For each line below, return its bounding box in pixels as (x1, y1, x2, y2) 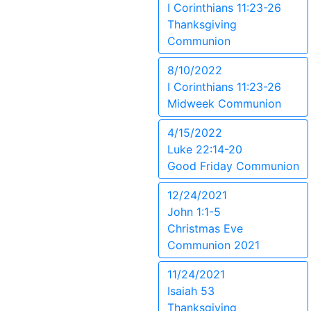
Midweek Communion (167, 96, 281, 110)
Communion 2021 (167, 238, 260, 252)
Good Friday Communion (167, 159, 299, 173)
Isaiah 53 (167, 284, 215, 298)
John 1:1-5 (167, 205, 221, 219)
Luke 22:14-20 (167, 142, 242, 156)
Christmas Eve (167, 221, 243, 235)
